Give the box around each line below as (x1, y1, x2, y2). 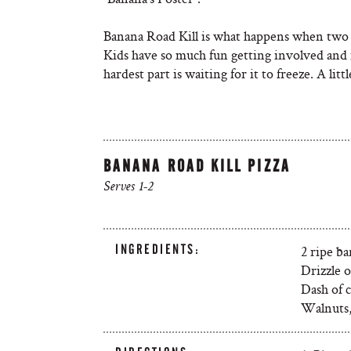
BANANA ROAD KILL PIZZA (103, 156, 291, 175)
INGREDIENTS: (115, 241, 201, 257)
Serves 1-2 (103, 180, 153, 194)
